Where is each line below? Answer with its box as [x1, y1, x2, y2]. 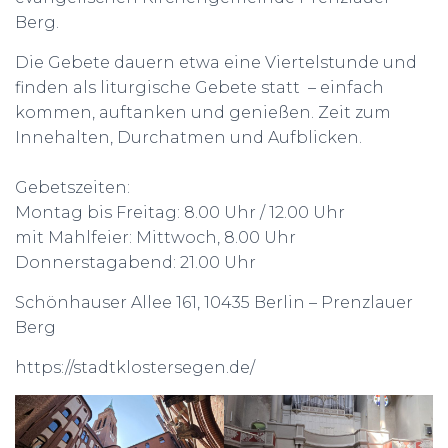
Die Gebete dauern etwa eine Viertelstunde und [15, 53, 417, 73]
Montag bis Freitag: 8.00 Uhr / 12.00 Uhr [15, 203, 345, 223]
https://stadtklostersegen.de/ [15, 358, 255, 378]
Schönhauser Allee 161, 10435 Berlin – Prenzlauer [15, 293, 413, 313]
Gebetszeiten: [15, 178, 130, 198]
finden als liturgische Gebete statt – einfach [15, 78, 384, 98]
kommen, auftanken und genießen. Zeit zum [15, 103, 391, 123]
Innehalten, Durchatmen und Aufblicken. [15, 128, 362, 148]
